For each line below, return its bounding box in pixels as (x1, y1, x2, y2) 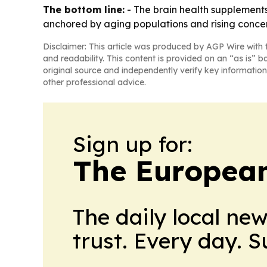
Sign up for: (73, 130, 193, 157)
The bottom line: (43, 3, 125, 15)
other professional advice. (43, 76, 146, 88)
